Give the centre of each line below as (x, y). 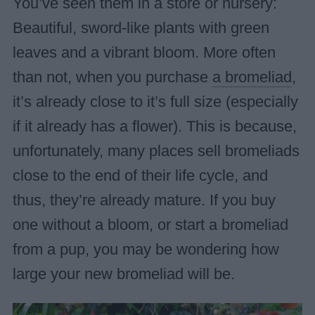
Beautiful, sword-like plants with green (141, 28)
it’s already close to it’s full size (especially (155, 102)
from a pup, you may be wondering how (146, 249)
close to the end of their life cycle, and (140, 175)
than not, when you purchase (112, 77)
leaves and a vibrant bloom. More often (144, 52)
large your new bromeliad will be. (123, 274)
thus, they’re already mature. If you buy (144, 200)
